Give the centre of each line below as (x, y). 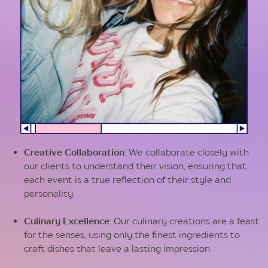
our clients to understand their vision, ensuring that (135, 166)
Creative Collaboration (74, 152)
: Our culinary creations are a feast (185, 221)
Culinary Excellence (67, 221)
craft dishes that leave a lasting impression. (118, 249)
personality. (50, 194)
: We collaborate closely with (187, 152)
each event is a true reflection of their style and (128, 180)
